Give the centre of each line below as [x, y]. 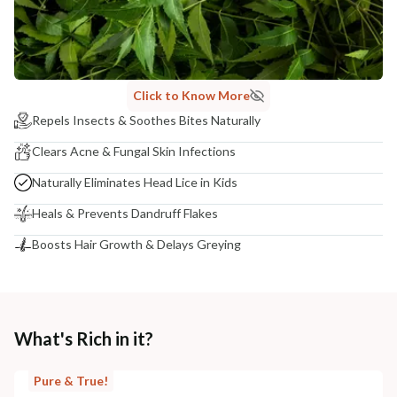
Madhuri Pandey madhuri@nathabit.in [104, 39]
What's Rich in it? [84, 338]
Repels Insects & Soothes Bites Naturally [146, 120]
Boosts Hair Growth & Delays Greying [136, 244]
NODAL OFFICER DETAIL [73, 19]
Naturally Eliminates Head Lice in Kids [135, 182]
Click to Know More [191, 95]
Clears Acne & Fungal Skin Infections [134, 151]
